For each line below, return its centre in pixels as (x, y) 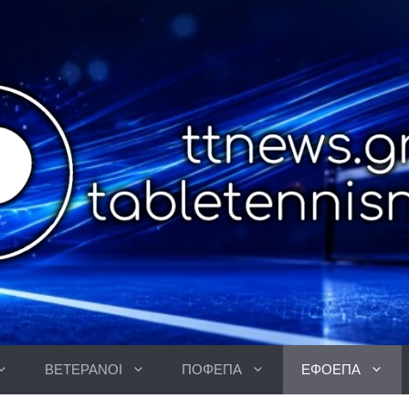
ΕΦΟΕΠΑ (331, 370)
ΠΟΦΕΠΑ (212, 370)
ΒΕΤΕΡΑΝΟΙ (84, 370)
